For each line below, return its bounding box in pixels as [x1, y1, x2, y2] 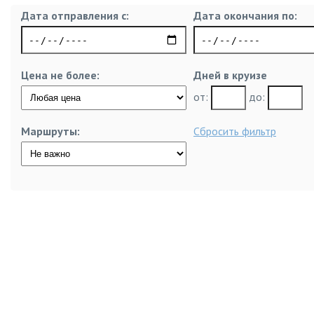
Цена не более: [21, 68, 100, 82]
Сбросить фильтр [193, 124, 276, 138]
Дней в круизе [193, 68, 267, 82]
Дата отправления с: [21, 8, 129, 22]
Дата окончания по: [193, 8, 297, 22]
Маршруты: [21, 124, 80, 138]
